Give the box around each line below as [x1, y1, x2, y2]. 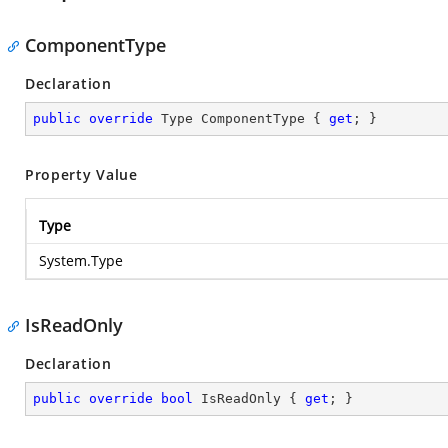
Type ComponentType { [153, 111, 329, 126]
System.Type [39, 251, 123, 270]
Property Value [25, 165, 138, 184]
